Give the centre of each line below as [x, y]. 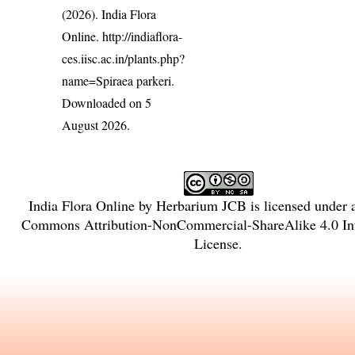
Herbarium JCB [201, 205]
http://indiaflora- [143, 36]
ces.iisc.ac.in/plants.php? [124, 58]
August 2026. [96, 124]
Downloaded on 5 [107, 102]
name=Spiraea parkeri [117, 80]
